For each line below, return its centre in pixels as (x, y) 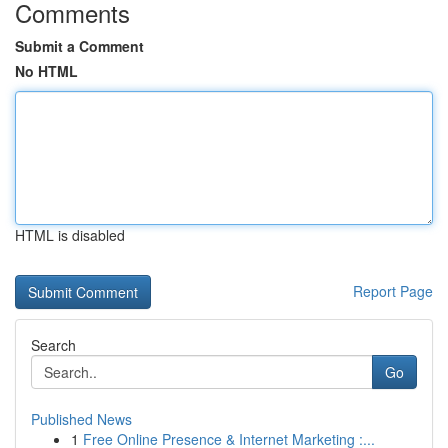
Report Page (393, 291)
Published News (81, 419)
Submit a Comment (79, 46)
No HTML (46, 71)
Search (53, 345)
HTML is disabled (70, 235)
